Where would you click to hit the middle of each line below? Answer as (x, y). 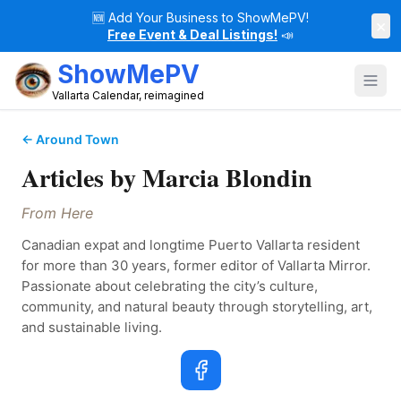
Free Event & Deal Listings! (192, 34)
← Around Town (70, 139)
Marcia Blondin (227, 178)
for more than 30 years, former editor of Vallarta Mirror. (196, 265)
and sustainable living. (92, 327)
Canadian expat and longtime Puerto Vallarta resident (191, 245)
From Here (57, 213)
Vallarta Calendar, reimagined (128, 95)
